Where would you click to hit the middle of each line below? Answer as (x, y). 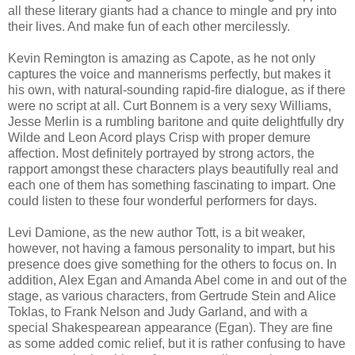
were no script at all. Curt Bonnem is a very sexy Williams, (170, 106)
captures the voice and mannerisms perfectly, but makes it (169, 74)
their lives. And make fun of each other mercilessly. (149, 27)
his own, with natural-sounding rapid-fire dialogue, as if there (177, 90)
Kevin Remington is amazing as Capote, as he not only (162, 59)
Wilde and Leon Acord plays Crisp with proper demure (159, 138)
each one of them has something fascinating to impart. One (172, 185)
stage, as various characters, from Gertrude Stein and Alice (172, 296)
